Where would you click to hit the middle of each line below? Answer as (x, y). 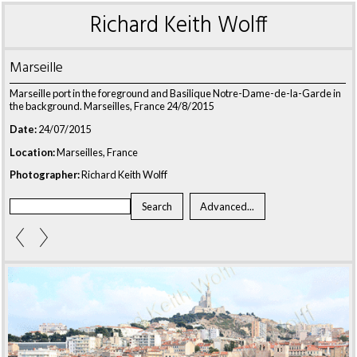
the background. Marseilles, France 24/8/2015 (112, 106)
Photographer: (45, 175)
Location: (32, 152)
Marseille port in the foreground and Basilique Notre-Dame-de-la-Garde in (175, 93)
